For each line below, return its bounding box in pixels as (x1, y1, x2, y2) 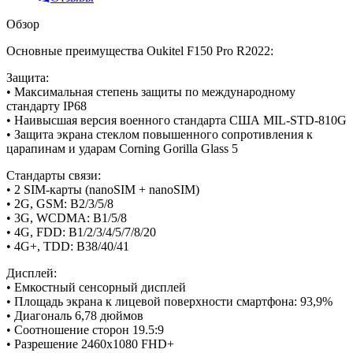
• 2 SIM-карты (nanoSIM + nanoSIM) (6, 182, 199, 196)
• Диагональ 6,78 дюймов (6, 308, 143, 322)
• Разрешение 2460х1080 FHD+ (6, 336, 174, 351)
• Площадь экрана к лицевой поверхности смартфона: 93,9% (6, 294, 333, 308)
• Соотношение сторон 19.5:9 (6, 322, 164, 336)
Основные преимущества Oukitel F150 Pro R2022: (6, 43, 273, 58)
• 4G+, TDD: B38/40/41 (6, 239, 129, 253)
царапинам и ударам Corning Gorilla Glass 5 (6, 141, 238, 155)
